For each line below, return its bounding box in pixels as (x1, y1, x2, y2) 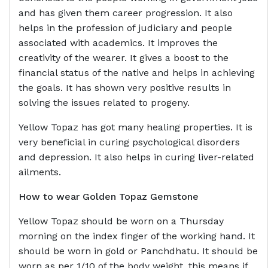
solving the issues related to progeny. (19, 96, 190, 108)
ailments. (19, 166, 61, 178)
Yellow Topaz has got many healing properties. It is (19, 121, 252, 133)
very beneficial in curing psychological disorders (19, 136, 240, 148)
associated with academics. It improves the (19, 36, 218, 48)
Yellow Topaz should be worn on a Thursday (19, 215, 224, 227)
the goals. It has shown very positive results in (19, 81, 231, 93)
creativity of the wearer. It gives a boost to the (19, 51, 229, 63)
